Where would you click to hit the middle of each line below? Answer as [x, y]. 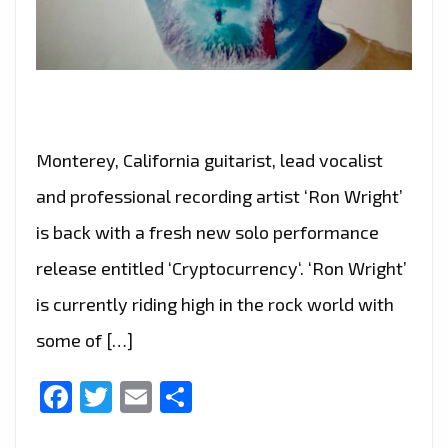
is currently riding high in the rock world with [215, 303]
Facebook [142, 397]
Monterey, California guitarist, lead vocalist [209, 159]
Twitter [164, 397]
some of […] [84, 339]
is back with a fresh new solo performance [207, 231]
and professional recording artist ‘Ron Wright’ [219, 195]
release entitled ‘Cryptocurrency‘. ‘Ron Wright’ [221, 267]
